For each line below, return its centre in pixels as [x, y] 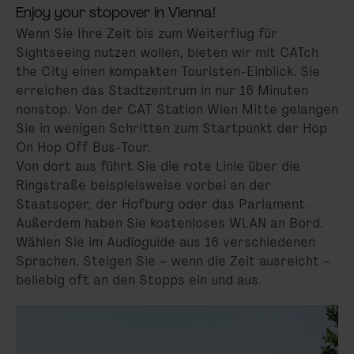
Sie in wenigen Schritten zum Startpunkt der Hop [171, 128]
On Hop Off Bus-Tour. [83, 147]
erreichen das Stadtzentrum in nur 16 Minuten [162, 90]
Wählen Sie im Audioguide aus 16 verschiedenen [166, 242]
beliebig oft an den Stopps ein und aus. [139, 280]
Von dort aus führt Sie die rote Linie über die [158, 166]
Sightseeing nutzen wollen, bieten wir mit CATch [167, 52]
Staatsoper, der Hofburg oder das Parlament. [162, 204]
